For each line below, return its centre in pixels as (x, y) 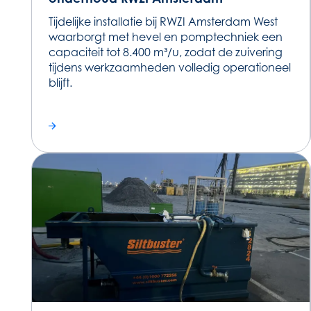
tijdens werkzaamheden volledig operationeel (169, 67)
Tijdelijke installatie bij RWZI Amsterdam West (163, 21)
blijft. (60, 82)
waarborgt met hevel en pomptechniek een (165, 36)
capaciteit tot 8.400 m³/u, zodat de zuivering (165, 52)
